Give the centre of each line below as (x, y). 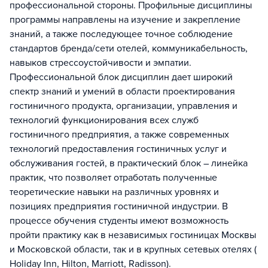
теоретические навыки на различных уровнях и (114, 192)
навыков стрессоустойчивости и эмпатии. (100, 63)
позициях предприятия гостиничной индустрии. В (119, 206)
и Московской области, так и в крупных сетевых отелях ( (133, 249)
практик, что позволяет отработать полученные (113, 178)
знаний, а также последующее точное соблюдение (121, 34)
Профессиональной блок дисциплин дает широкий (121, 77)
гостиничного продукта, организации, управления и (124, 106)
